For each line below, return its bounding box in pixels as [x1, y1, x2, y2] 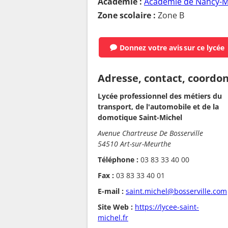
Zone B [156, 10, 184, 21]
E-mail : [98, 186, 124, 196]
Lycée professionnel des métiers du [98, 91, 222, 101]
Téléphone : [98, 154, 138, 164]
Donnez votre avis [120, 42, 183, 52]
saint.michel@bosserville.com [126, 186, 227, 196]
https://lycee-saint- [135, 202, 199, 212]
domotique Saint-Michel [98, 112, 182, 122]
